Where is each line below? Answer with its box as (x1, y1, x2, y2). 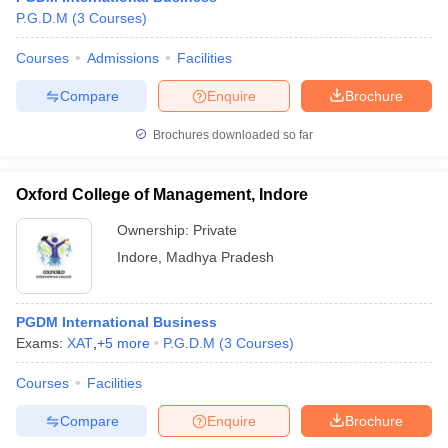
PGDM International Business (16, 314, 217, 330)
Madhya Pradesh (166, 249, 274, 265)
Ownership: (117, 222, 193, 238)
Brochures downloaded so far (150, 128, 313, 142)
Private (193, 222, 237, 238)
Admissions (87, 50, 159, 66)
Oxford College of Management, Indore (16, 186, 308, 203)
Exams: (16, 335, 67, 351)
